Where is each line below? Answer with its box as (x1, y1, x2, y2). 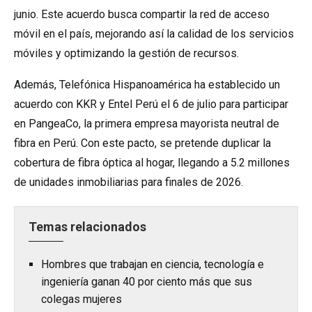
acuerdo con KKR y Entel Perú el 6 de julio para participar (14, 97, 288, 111)
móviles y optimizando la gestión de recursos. (14, 47, 239, 60)
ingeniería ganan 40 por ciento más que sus (41, 275, 252, 288)
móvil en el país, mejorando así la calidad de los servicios (14, 27, 294, 40)
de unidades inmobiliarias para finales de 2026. (14, 175, 243, 189)
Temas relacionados (29, 219, 146, 234)
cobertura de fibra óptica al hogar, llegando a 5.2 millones (14, 156, 290, 169)
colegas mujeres (41, 292, 122, 306)
